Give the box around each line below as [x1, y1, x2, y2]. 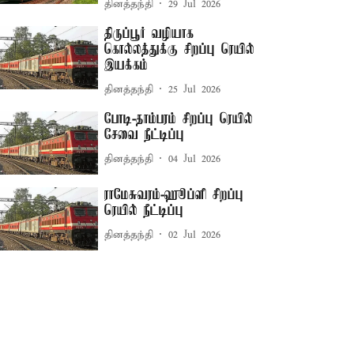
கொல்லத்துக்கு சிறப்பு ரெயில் [104, 42, 255, 58]
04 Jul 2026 [168, 152, 221, 166]
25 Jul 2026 [168, 82, 221, 96]
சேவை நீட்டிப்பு [104, 127, 185, 143]
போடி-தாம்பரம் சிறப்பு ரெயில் [104, 111, 254, 127]
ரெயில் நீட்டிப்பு [104, 203, 184, 220]
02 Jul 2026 [168, 228, 221, 242]
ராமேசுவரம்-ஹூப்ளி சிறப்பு [104, 187, 244, 204]
